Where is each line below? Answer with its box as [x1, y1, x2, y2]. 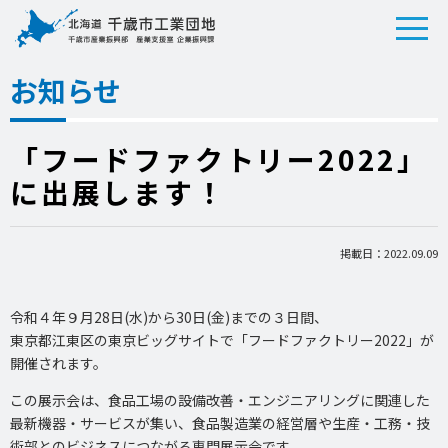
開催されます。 [10, 352, 107, 373]
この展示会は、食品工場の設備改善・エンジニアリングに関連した [10, 389, 430, 410]
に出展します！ [10, 172, 226, 213]
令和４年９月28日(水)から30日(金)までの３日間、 [10, 306, 328, 327]
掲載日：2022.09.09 [340, 244, 438, 261]
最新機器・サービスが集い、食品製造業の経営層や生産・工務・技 [10, 412, 430, 433]
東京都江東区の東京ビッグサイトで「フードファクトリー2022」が [10, 329, 434, 350]
